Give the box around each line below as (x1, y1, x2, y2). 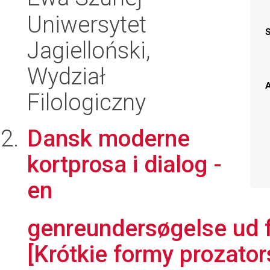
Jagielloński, (27, 37, 150, 64)
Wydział (27, 63, 105, 90)
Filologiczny (27, 89, 146, 116)
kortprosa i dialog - (27, 151, 222, 178)
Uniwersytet (27, 11, 146, 38)
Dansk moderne (27, 125, 190, 152)
